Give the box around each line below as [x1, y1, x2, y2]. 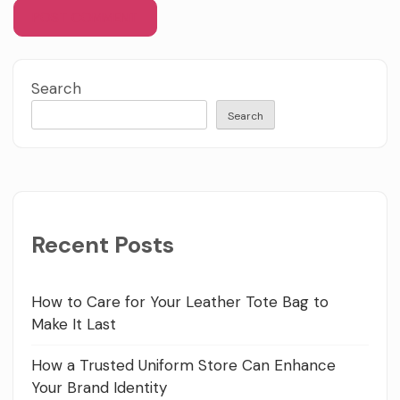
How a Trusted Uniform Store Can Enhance [31, 354, 336, 375]
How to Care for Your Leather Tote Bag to [31, 291, 329, 312]
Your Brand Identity [31, 377, 167, 397]
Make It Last [31, 313, 116, 334]
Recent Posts [31, 230, 174, 261]
